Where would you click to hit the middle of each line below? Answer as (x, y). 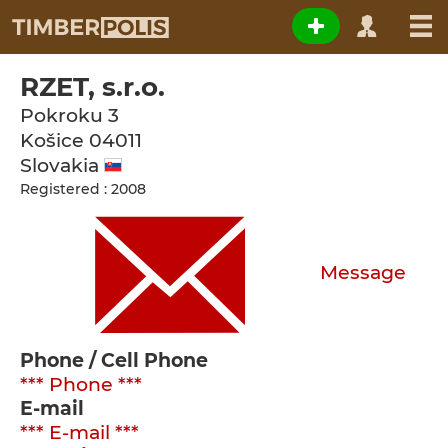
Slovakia (62, 165)
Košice (54, 140)
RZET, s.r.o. (92, 87)
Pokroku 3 (69, 115)
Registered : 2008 (83, 189)
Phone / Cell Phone (114, 360)
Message (363, 273)
